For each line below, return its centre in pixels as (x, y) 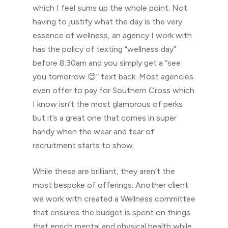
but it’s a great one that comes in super (105, 118)
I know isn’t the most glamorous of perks (108, 104)
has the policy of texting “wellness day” (104, 49)
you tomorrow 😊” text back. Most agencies (113, 77)
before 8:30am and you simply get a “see (107, 63)
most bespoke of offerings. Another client (110, 185)
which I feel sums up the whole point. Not (110, 8)
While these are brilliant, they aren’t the (104, 171)
